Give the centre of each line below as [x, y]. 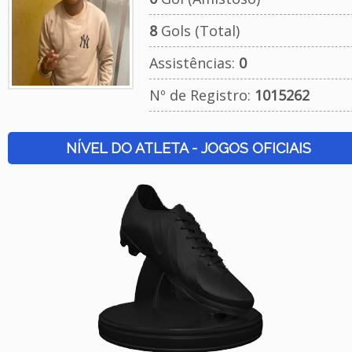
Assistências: [194, 63]
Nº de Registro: [202, 95]
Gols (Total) [198, 31]
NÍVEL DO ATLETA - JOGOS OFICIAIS [188, 148]
